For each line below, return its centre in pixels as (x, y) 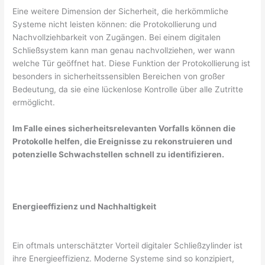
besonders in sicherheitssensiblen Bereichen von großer (119, 77)
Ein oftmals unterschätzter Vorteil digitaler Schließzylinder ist (128, 245)
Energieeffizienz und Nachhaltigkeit (85, 207)
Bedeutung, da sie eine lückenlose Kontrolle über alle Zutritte (128, 90)
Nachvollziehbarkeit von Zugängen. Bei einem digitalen (117, 38)
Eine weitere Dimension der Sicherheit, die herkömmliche (121, 12)
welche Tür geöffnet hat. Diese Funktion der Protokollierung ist (132, 64)
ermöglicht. (34, 103)
